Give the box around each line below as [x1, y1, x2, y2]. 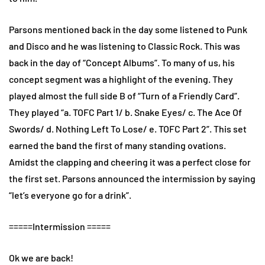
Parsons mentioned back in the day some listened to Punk [9, 23, 247, 35]
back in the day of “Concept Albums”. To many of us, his [9, 56, 235, 68]
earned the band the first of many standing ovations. [9, 139, 226, 151]
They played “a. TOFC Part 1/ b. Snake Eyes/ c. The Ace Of [9, 106, 242, 118]
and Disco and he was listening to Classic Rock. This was [9, 40, 240, 51]
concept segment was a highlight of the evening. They [9, 73, 233, 85]
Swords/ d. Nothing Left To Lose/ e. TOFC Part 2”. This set [9, 122, 247, 134]
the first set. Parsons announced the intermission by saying [9, 172, 256, 184]
